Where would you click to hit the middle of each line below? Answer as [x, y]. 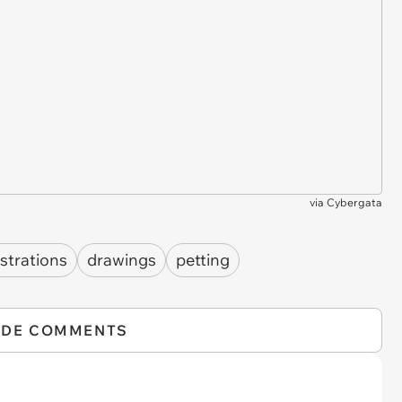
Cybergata [354, 202]
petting [203, 260]
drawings [122, 260]
